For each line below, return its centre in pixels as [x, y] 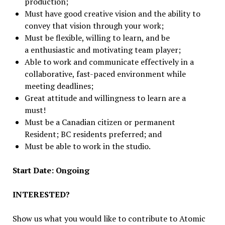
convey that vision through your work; [94, 25]
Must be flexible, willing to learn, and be [97, 37]
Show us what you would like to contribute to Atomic [109, 218]
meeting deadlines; [59, 86]
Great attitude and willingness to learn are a [105, 98]
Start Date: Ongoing [51, 170]
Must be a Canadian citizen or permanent [100, 122]
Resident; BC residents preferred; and [93, 134]
